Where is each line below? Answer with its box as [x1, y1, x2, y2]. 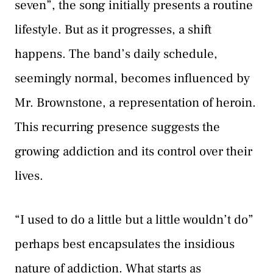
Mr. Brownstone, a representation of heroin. [15, 94, 256, 112]
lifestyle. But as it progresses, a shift [15, 21, 211, 38]
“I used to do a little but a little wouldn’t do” [15, 211, 253, 228]
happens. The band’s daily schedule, [15, 46, 218, 63]
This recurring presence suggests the [15, 119, 220, 136]
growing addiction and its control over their [15, 143, 252, 160]
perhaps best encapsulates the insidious [15, 235, 235, 252]
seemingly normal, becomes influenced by [15, 70, 250, 87]
